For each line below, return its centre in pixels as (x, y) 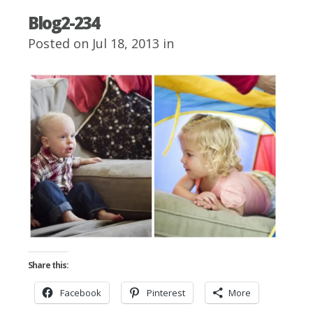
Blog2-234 (64, 23)
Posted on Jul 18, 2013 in (101, 43)
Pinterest (166, 292)
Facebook (81, 292)
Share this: (48, 265)
